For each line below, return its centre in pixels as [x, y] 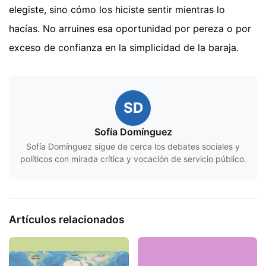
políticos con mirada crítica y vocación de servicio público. [133, 159]
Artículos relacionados [67, 220]
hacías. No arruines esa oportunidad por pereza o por [130, 29]
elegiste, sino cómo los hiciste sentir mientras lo [117, 10]
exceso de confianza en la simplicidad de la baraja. [124, 48]
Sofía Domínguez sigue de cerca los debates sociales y [133, 147]
